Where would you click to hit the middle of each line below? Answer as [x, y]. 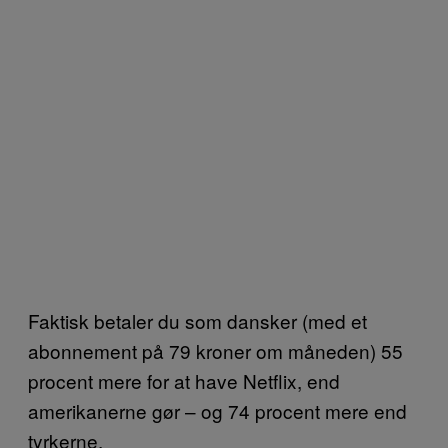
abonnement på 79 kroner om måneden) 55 [215, 350]
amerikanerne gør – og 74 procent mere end [217, 410]
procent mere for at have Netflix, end [184, 380]
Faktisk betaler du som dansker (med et [197, 320]
